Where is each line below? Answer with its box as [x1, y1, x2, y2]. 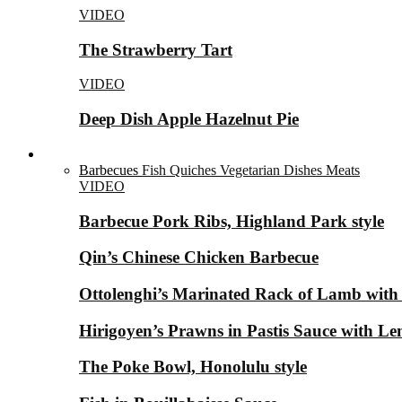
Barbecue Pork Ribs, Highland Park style [79, 211, 384, 231]
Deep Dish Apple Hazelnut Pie [79, 109, 299, 129]
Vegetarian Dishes [220, 162, 322, 178]
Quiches [170, 162, 216, 178]
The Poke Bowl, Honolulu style [79, 357, 307, 377]
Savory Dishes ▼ [43, 145, 144, 162]
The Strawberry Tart [79, 39, 232, 59]
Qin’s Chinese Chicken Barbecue [79, 248, 319, 267]
